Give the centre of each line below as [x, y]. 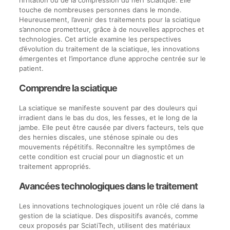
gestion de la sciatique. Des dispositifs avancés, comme [108, 215]
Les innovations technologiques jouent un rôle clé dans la [111, 206]
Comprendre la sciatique [68, 88]
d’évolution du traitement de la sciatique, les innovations [109, 49]
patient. [31, 68]
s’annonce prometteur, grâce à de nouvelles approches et [111, 29]
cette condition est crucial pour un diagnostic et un [101, 156]
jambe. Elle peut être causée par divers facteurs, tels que [111, 127]
